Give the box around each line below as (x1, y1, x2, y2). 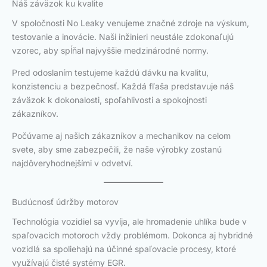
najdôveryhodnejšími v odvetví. (12, 157, 133, 168)
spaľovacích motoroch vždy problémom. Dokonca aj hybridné (12, 229, 253, 240)
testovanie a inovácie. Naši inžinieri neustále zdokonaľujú (12, 31, 234, 42)
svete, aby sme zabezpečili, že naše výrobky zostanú (12, 144, 222, 154)
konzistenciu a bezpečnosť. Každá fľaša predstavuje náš (12, 80, 234, 91)
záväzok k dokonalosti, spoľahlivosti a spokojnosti (12, 94, 207, 105)
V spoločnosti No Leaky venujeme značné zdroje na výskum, (12, 17, 249, 28)
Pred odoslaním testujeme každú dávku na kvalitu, (12, 67, 209, 77)
